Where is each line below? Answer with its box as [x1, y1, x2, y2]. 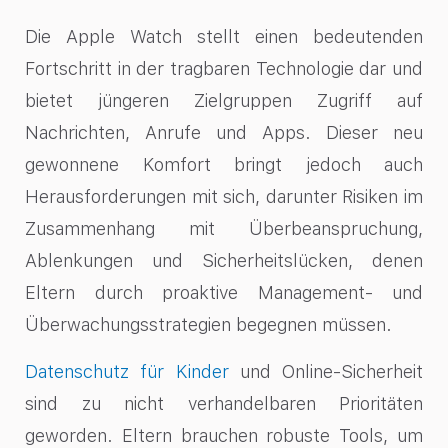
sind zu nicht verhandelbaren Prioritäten [25, 392, 423, 414]
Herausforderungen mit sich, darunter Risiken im [25, 186, 423, 208]
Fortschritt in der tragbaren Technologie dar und [25, 58, 423, 80]
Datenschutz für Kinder [25, 360, 229, 382]
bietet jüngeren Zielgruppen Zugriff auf [25, 90, 423, 112]
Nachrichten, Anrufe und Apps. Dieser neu [25, 122, 423, 144]
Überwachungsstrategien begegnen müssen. [25, 314, 392, 336]
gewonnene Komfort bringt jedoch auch [25, 154, 423, 176]
